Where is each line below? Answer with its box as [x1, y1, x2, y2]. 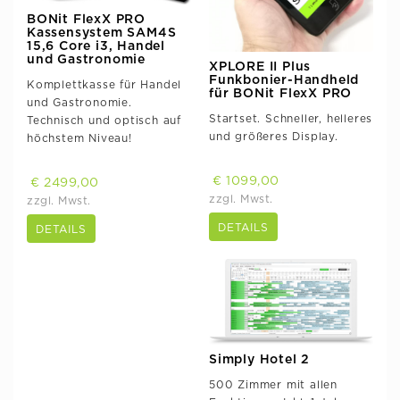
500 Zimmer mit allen [209, 379, 338, 391]
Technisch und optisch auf [27, 114, 182, 126]
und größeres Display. [209, 130, 338, 142]
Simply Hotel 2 [209, 354, 311, 367]
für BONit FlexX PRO [209, 87, 353, 100]
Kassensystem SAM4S [27, 26, 177, 39]
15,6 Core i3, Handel [27, 39, 166, 53]
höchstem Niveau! [27, 132, 132, 144]
